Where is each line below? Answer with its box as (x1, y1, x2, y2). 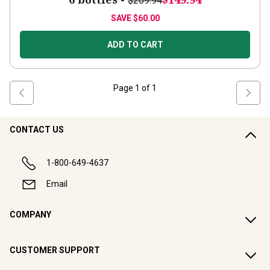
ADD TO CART (107, 40, 163, 49)
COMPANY (10, 210, 51, 219)
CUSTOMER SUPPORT (10, 245, 100, 255)
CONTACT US (10, 125, 64, 134)
